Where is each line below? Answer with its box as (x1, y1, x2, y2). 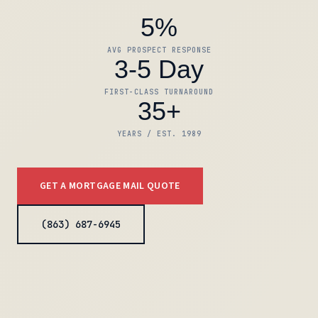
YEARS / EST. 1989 (116, 128, 202, 138)
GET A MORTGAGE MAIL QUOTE (40, 178, 180, 193)
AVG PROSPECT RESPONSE (106, 45, 212, 55)
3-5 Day (114, 54, 204, 84)
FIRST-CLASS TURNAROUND (104, 87, 214, 97)
